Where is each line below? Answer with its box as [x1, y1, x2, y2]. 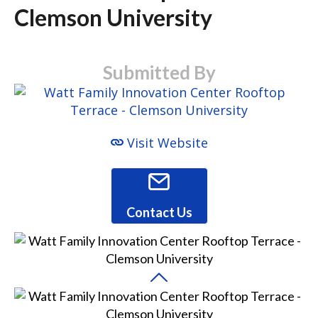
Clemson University [13, 3, 212, 31]
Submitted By [102, 60, 216, 84]
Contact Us [126, 204, 192, 221]
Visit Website [123, 134, 208, 152]
